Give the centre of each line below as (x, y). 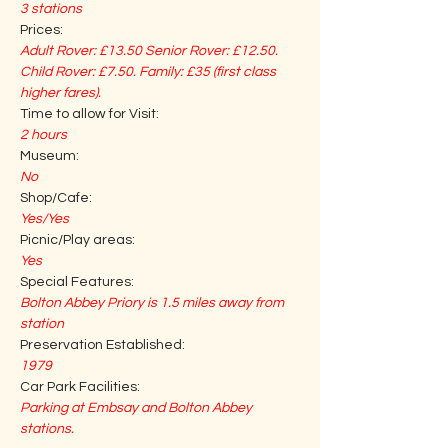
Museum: (49, 156)
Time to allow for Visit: (89, 114)
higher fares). (62, 93)
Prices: (41, 30)
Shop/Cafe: (56, 198)
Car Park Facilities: (80, 387)
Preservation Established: (102, 345)
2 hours (43, 135)
